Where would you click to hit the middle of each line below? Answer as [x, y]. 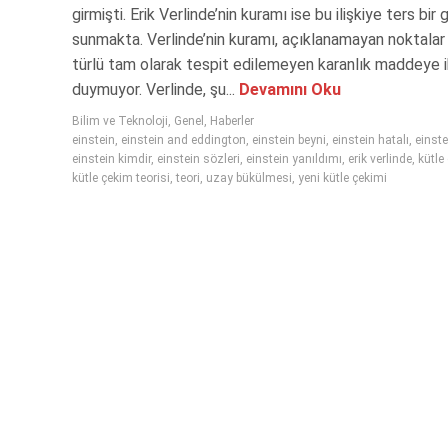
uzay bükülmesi [249, 177]
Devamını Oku [288, 89]
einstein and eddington [183, 139]
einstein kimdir [111, 158]
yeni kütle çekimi [342, 177]
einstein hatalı [370, 139]
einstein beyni [289, 139]
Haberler [232, 120]
